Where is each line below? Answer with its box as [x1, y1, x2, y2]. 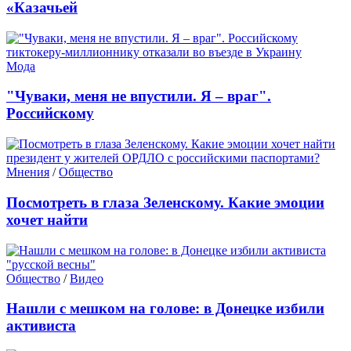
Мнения [6, 165, 49, 179]
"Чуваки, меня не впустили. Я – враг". [6, 88, 271, 105]
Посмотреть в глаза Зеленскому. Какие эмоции [6, 194, 324, 211]
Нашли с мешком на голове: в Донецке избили [6, 300, 324, 317]
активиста [6, 317, 76, 335]
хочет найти [6, 211, 88, 228]
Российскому [6, 105, 94, 122]
